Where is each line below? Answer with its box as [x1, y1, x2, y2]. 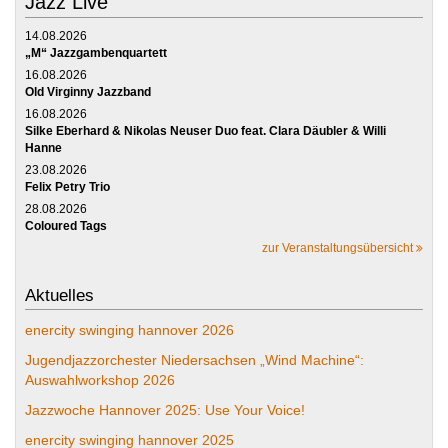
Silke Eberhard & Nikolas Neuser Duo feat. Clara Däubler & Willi [25, 123, 386, 138]
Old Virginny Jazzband [25, 84, 151, 99]
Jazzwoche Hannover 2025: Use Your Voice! [25, 401, 305, 418]
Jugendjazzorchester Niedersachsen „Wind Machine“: [25, 351, 364, 368]
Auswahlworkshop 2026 [25, 371, 175, 388]
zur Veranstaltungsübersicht [262, 240, 416, 255]
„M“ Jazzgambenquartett [25, 45, 167, 60]
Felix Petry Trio [25, 179, 110, 194]
